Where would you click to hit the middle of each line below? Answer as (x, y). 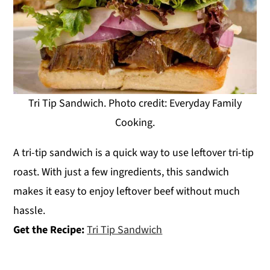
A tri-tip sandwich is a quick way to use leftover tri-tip (134, 153)
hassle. (30, 211)
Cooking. (135, 123)
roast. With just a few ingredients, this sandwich (121, 172)
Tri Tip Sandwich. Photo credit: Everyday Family (135, 104)
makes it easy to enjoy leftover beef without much (127, 192)
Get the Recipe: (50, 230)
